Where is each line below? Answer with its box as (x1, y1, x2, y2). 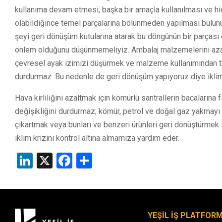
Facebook (72, 151, 138, 170)
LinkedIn (33, 151, 91, 170)
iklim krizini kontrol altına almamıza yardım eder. (15, 133, 179, 143)
